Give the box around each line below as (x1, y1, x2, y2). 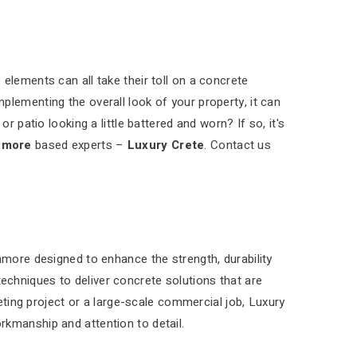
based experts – (31, 136, 127, 154)
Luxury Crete (127, 136, 205, 154)
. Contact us (204, 136, 272, 154)
